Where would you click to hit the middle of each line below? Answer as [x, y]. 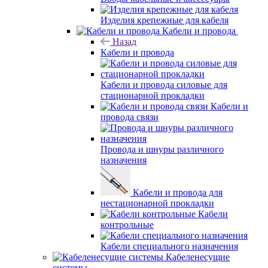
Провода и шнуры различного [162, 149]
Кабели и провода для [178, 192]
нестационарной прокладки [157, 203]
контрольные [127, 224]
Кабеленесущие [198, 257]
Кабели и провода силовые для [164, 84]
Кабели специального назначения [169, 246]
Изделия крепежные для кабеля [165, 20]
